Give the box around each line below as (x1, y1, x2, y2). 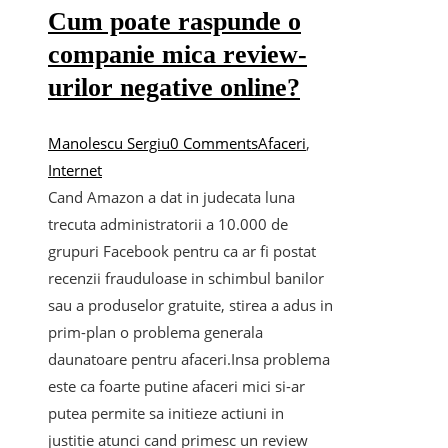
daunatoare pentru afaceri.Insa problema (48, 348, 330, 369)
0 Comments (170, 132, 258, 153)
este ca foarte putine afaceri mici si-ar (48, 375, 305, 396)
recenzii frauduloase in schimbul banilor (48, 267, 324, 288)
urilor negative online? (48, 72, 300, 102)
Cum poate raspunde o (48, 6, 301, 36)
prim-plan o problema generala (48, 321, 263, 342)
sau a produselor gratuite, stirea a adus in (48, 294, 333, 315)
